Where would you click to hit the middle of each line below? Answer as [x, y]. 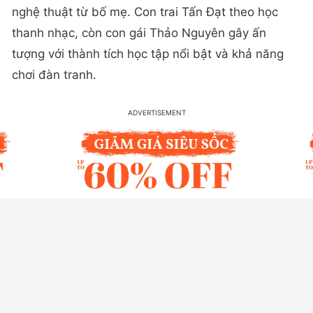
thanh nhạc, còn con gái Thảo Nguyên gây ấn [139, 33]
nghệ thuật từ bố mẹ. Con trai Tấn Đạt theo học [145, 12]
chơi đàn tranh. [54, 75]
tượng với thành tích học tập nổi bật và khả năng [148, 54]
